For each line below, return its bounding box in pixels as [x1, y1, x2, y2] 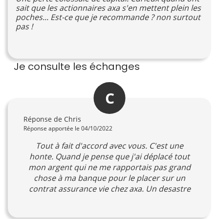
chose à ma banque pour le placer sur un [34, 172, 185, 183]
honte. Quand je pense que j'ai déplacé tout [29, 151, 190, 162]
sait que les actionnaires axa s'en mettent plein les [16, 2, 201, 14]
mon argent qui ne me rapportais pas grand [28, 161, 191, 173]
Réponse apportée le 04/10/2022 [23, 124, 112, 132]
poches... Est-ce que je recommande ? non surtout [16, 12, 200, 23]
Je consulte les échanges [14, 60, 140, 74]
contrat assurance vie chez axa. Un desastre [28, 183, 191, 194]
